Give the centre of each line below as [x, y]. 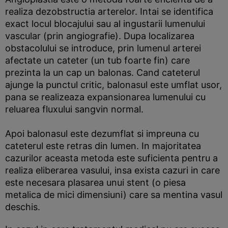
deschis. [23, 207]
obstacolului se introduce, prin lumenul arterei [103, 48]
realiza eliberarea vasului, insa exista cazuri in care [112, 170]
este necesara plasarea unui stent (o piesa [95, 182]
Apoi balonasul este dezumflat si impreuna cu [102, 134]
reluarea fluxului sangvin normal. [74, 109]
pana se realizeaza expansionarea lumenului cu [105, 97]
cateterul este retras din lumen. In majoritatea [103, 146]
